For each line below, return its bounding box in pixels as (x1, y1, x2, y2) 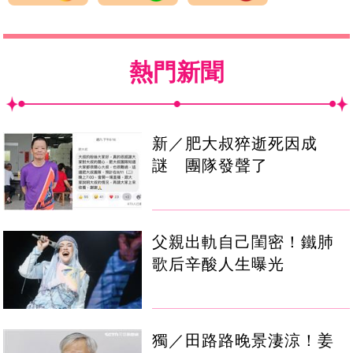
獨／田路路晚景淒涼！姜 (152, 332, 335, 350)
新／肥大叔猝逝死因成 (152, 135, 318, 153)
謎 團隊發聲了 (152, 157, 269, 175)
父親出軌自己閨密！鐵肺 (152, 233, 335, 251)
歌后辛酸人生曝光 (152, 255, 285, 273)
